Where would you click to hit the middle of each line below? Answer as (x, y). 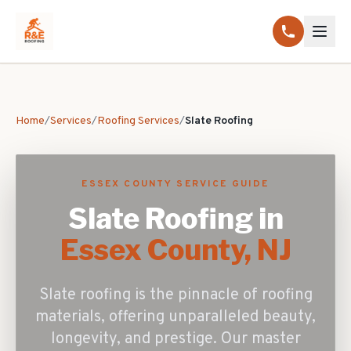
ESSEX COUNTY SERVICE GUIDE (175, 184)
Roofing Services (138, 121)
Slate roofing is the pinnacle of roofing (175, 295)
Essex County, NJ (175, 250)
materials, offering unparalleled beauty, (175, 317)
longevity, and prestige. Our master (175, 339)
